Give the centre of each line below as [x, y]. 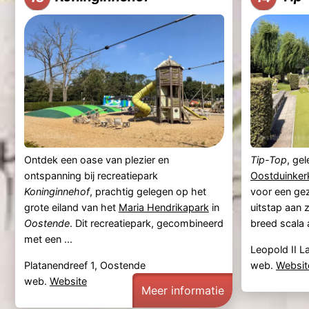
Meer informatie [182, 290]
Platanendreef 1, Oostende [84, 265]
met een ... [48, 239]
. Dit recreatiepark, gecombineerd [146, 223]
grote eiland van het [71, 208]
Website [68, 281]
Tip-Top [268, 160]
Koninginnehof [57, 192]
